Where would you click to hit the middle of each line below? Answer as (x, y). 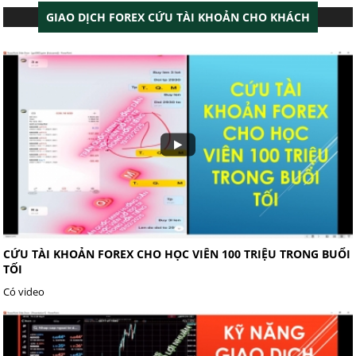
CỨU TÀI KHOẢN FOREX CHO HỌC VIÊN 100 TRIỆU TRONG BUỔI (177, 253)
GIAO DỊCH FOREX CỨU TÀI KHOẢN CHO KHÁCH (178, 17)
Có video (24, 291)
